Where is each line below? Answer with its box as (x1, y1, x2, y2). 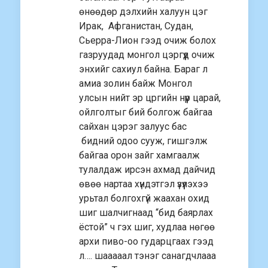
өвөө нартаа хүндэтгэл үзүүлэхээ (79, 178, 208, 190)
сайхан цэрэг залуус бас (79, 121, 187, 133)
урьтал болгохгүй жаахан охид (79, 193, 209, 205)
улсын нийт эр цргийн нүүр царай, (79, 92, 221, 104)
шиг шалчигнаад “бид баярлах (79, 207, 213, 219)
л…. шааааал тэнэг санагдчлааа (79, 250, 216, 262)
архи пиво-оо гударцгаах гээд (79, 236, 214, 248)
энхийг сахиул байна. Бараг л (79, 63, 208, 75)
